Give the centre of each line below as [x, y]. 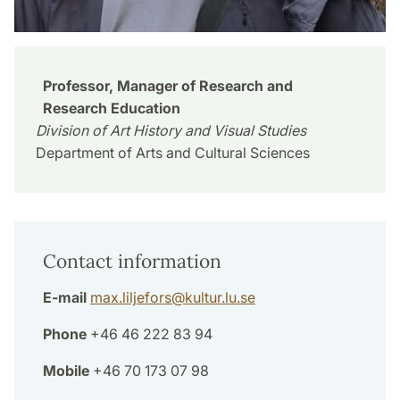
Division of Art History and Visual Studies [171, 131]
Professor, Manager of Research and [168, 86]
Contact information [132, 262]
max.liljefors [131, 298]
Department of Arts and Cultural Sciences [173, 153]
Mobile [66, 371]
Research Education [112, 108]
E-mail [65, 298]
